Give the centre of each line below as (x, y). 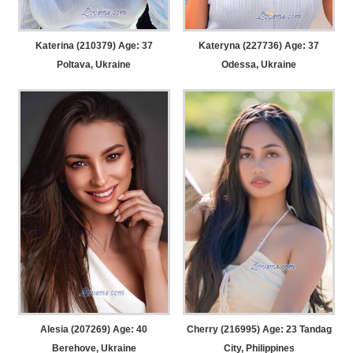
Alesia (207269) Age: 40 (94, 330)
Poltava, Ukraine (94, 64)
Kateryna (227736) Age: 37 (259, 45)
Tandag (314, 330)
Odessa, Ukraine (259, 64)
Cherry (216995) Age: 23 (242, 330)
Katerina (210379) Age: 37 (94, 45)
